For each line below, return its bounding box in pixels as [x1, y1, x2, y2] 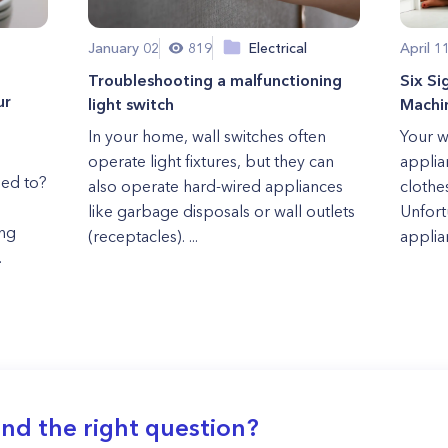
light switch [87, 94, 174, 114]
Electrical [248, 38, 307, 57]
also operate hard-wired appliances [87, 176, 343, 196]
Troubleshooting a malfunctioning [87, 70, 342, 90]
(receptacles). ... [87, 226, 198, 246]
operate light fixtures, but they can [87, 151, 334, 171]
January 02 [87, 38, 159, 57]
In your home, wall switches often [87, 126, 326, 146]
